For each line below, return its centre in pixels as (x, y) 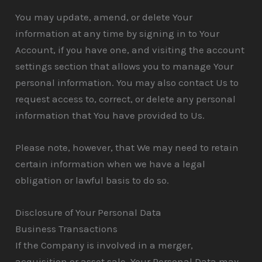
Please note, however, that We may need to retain (127, 148)
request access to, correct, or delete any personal (126, 99)
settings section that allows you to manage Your (125, 66)
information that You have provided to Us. (110, 116)
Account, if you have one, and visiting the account (130, 50)
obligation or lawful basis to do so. (92, 180)
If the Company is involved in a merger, (104, 245)
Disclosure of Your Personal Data (89, 213)
